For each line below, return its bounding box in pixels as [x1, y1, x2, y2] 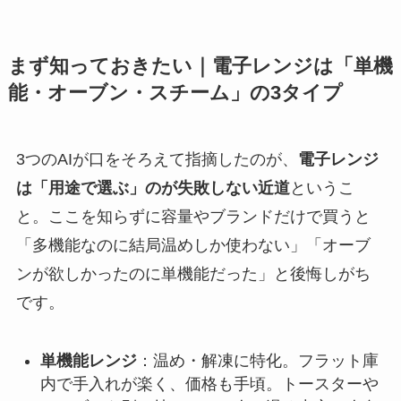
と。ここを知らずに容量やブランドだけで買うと [15, 208, 371, 226]
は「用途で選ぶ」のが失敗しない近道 [15, 179, 290, 198]
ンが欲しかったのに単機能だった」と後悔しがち [15, 265, 371, 284]
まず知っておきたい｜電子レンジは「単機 [7, 55, 393, 78]
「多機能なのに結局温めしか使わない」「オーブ [15, 236, 371, 255]
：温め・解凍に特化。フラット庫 [136, 351, 379, 370]
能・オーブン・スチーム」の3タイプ [7, 82, 343, 105]
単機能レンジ [39, 351, 137, 370]
